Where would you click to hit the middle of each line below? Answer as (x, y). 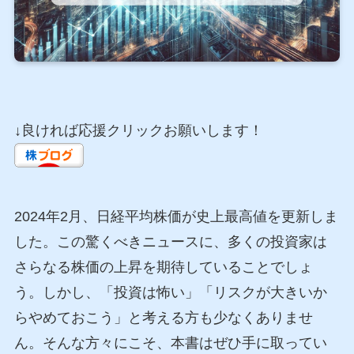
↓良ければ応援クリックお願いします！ (138, 131)
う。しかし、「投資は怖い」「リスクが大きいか (170, 293)
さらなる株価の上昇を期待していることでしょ (163, 267)
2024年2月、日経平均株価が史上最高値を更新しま (176, 217)
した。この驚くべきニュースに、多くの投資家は (170, 242)
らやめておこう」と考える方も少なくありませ (163, 318)
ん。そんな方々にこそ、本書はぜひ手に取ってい (170, 343)
